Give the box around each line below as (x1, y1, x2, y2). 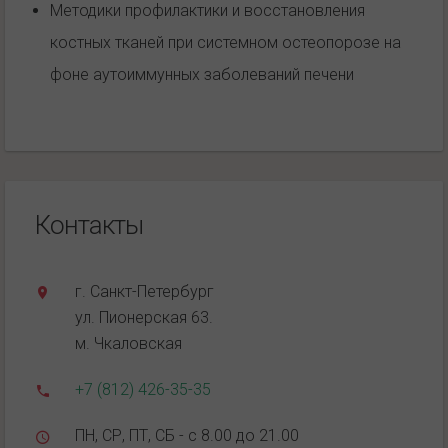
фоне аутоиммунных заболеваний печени (50, 64, 354, 84)
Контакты (35, 209, 143, 240)
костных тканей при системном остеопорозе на (50, 32, 401, 52)
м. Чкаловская (75, 333, 182, 353)
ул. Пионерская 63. (75, 307, 213, 327)
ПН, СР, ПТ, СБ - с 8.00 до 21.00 (75, 425, 299, 445)
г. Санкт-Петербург (75, 281, 214, 301)
